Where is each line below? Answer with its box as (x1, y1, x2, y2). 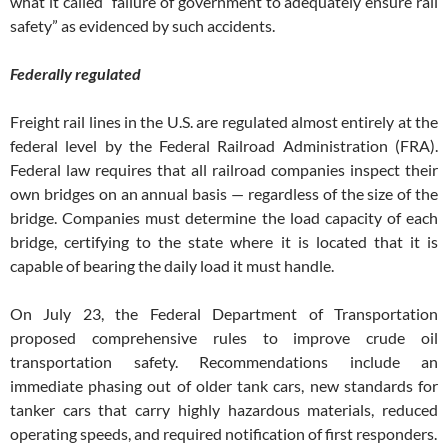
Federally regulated (10, 64, 141, 84)
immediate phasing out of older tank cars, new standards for (10, 376, 438, 396)
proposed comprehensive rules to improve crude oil (10, 328, 438, 348)
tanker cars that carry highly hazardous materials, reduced (10, 400, 438, 420)
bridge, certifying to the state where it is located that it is (10, 232, 438, 252)
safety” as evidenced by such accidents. (10, 16, 275, 36)
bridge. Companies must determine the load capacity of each (10, 208, 438, 228)
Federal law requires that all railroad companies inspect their (10, 160, 438, 180)
